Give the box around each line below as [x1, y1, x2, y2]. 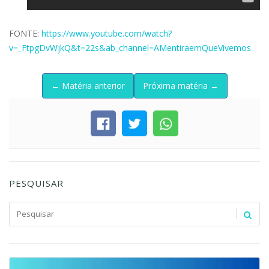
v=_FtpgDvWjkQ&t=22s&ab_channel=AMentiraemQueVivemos [9, 41, 251, 53]
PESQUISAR [9, 177, 64, 189]
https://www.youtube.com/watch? [41, 27, 172, 39]
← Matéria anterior [50, 79, 125, 91]
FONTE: [9, 27, 41, 39]
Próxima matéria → [142, 79, 219, 91]
